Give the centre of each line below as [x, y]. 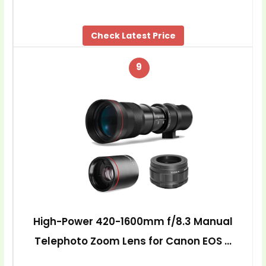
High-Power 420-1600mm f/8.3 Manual [133, 221]
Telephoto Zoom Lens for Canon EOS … [133, 241]
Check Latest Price [133, 35]
